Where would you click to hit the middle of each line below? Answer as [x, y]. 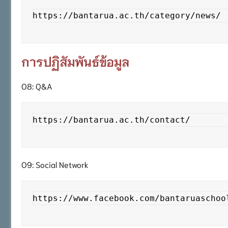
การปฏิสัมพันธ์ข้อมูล [75, 61]
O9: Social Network [55, 164]
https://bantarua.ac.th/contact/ [111, 120]
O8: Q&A [37, 85]
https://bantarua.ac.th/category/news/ [127, 15]
